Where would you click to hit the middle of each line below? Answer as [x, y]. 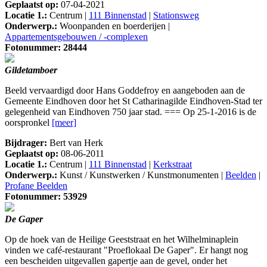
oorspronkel [28, 123]
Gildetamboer [31, 70]
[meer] [64, 123]
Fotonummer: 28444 [46, 48]
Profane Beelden [36, 186]
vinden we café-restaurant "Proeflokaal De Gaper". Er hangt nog [126, 250]
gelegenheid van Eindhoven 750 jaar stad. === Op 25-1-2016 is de [131, 112]
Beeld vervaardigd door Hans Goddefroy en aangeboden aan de [125, 91]
